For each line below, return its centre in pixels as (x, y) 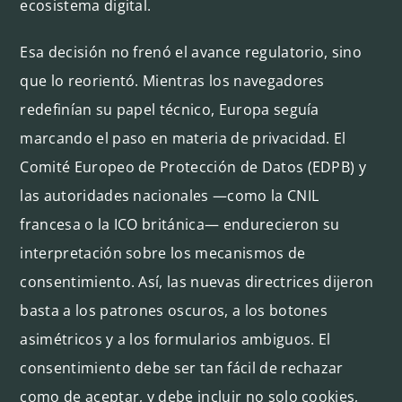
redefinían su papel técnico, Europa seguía (170, 109)
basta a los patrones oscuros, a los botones (174, 310)
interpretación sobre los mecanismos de (163, 253)
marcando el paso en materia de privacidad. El (183, 138)
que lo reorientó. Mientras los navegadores (172, 80)
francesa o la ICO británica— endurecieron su (180, 224)
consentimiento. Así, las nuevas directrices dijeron (197, 281)
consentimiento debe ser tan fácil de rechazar (182, 367)
